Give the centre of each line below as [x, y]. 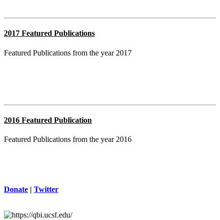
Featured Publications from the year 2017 [68, 53]
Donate [16, 190]
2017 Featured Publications [49, 33]
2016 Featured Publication [48, 120]
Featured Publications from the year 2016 [68, 139]
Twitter [46, 190]
